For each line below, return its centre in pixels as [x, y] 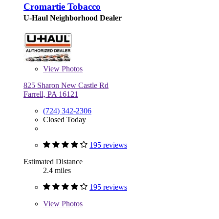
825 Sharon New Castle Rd [66, 85]
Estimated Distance [53, 161]
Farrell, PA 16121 [51, 94]
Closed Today [65, 119]
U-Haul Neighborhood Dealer [73, 18]
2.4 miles [57, 170]
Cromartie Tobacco [62, 6]
